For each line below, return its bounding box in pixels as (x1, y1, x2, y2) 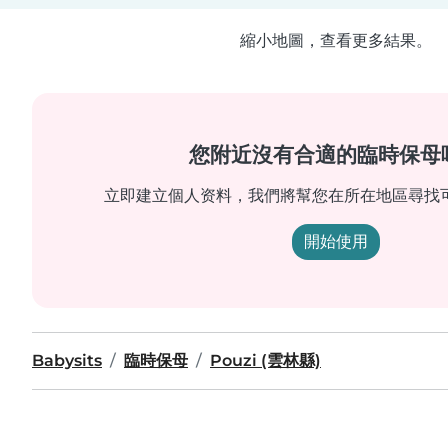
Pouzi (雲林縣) (210, 351, 321, 370)
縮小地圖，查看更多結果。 (240, 31, 432, 50)
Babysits (32, 351, 102, 370)
